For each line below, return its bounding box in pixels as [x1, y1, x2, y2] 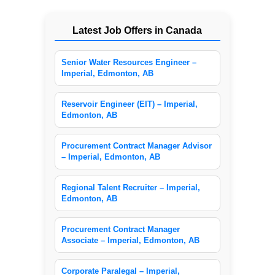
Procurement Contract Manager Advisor [61, 141, 212, 151]
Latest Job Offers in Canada [72, 25, 203, 36]
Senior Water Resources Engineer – [61, 58, 196, 68]
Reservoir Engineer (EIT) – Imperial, [61, 99, 198, 109]
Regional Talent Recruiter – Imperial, [61, 183, 200, 193]
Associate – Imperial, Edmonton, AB [61, 236, 199, 246]
